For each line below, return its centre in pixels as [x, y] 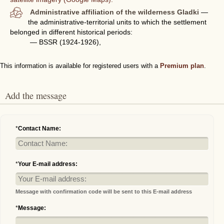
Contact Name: [39, 128]
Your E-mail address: [48, 164]
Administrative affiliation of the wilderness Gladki [115, 12]
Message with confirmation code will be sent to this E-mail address [104, 191]
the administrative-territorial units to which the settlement [117, 22]
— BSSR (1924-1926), [65, 42]
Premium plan [182, 66]
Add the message [39, 95]
